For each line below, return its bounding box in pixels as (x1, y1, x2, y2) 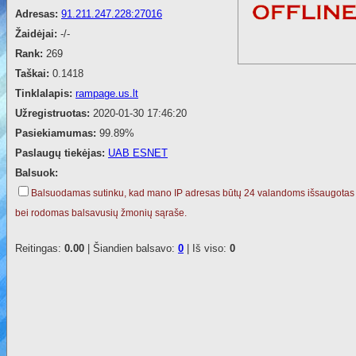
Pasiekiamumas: (15, 127, 99, 140)
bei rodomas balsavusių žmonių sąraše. (15, 207, 187, 219)
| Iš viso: (184, 242, 230, 255)
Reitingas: (15, 242, 64, 255)
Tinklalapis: (15, 87, 75, 100)
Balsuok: (15, 167, 58, 180)
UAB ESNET (108, 147, 168, 160)
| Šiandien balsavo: (84, 242, 178, 255)
